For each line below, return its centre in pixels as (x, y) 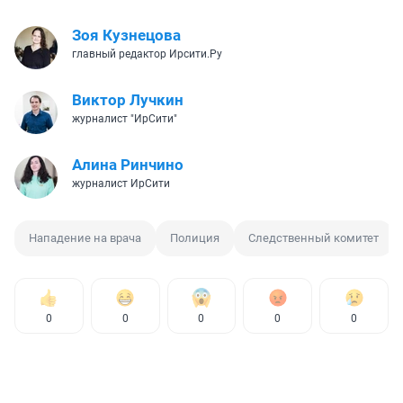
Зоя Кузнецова (126, 36)
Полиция (195, 238)
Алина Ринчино (128, 165)
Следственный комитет (313, 238)
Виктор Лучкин (128, 100)
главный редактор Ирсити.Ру (147, 54)
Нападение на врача (85, 238)
